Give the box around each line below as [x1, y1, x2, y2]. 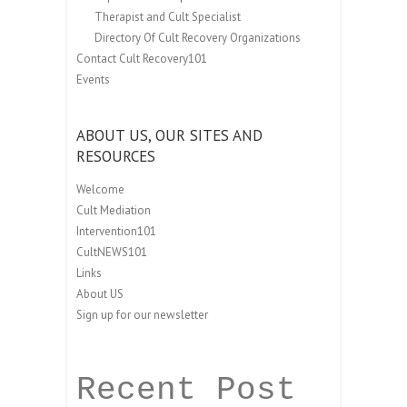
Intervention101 [76, 223, 156, 239]
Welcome [76, 181, 124, 197]
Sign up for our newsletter [76, 306, 208, 323]
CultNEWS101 [76, 243, 147, 260]
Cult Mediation [76, 202, 151, 218]
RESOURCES [76, 145, 155, 166]
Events [76, 71, 110, 87]
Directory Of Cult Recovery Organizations [94, 29, 301, 45]
